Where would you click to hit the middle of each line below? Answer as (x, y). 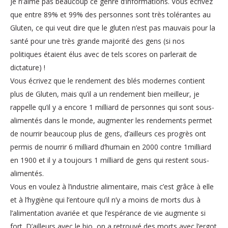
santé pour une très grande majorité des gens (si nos (97, 41)
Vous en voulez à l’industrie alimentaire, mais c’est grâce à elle (112, 186)
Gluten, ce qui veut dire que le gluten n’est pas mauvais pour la (113, 27)
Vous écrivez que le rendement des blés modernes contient (108, 80)
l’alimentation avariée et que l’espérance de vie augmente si (108, 213)
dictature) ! (28, 67)
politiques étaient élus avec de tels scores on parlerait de (104, 54)
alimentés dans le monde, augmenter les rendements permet (111, 120)
